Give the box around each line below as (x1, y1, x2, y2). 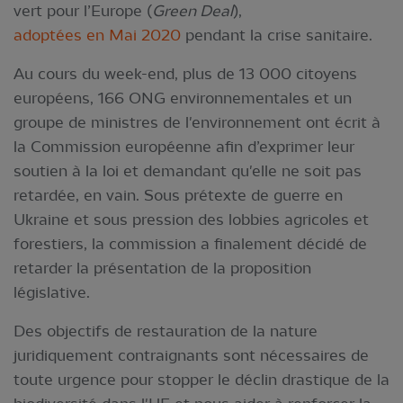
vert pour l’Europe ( (13, 2, 152, 20)
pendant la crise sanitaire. (181, 26, 372, 44)
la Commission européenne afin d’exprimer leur (13, 138, 354, 156)
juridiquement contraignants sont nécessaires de (13, 346, 369, 364)
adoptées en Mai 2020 (13, 26, 181, 44)
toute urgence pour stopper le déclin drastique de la (13, 371, 390, 389)
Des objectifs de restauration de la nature (13, 322, 318, 340)
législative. (13, 283, 90, 301)
